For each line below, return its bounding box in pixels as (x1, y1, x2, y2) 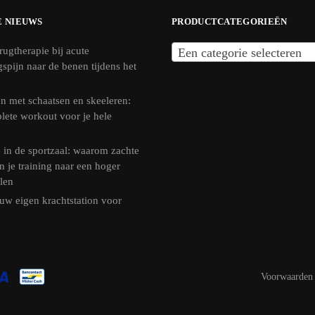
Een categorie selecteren (178, 45, 302, 60)
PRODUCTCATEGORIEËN (172, 15, 288, 27)
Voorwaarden (261, 271, 313, 283)
